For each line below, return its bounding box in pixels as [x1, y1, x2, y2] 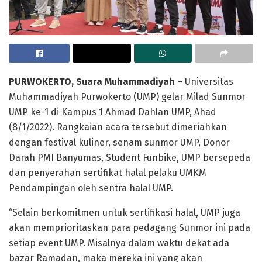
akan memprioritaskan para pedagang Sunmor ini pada [9, 222, 250, 233]
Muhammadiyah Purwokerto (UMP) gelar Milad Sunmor [9, 91, 246, 102]
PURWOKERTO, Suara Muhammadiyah [9, 75, 175, 87]
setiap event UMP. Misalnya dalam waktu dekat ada [9, 237, 229, 249]
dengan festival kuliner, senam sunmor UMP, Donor [9, 136, 230, 148]
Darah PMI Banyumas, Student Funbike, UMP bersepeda [9, 151, 250, 163]
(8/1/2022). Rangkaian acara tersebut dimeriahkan [9, 121, 227, 133]
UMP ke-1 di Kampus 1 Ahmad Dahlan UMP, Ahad [9, 106, 216, 118]
